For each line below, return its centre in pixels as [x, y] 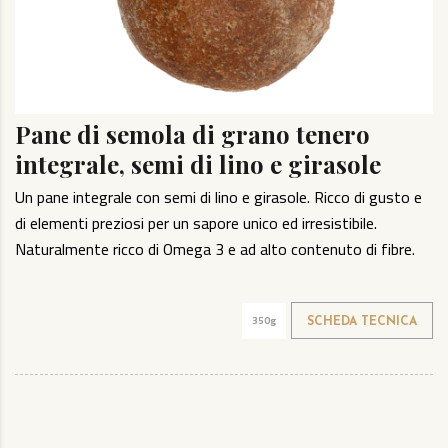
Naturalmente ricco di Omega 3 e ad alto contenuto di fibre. [215, 249]
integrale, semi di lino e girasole [198, 164]
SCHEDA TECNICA [362, 322]
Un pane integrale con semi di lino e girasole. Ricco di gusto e [218, 197]
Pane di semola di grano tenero [192, 134]
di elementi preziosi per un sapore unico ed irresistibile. [196, 223]
